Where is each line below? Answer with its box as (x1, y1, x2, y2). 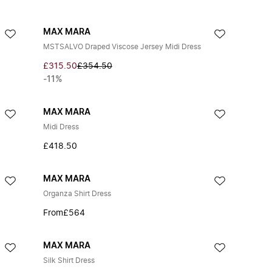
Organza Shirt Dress (42, 190, 111, 197)
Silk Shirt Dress (42, 257, 95, 264)
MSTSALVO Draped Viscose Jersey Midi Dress (42, 43, 201, 50)
